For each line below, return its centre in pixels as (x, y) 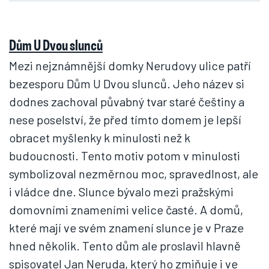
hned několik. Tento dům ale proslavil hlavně (125, 246)
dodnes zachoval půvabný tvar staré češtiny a (127, 101)
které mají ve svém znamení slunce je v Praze (126, 228)
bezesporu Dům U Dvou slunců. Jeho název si (127, 83)
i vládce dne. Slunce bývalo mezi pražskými (121, 192)
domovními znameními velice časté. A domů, (126, 210)
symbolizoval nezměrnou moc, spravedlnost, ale (134, 174)
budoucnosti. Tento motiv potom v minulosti (125, 156)
